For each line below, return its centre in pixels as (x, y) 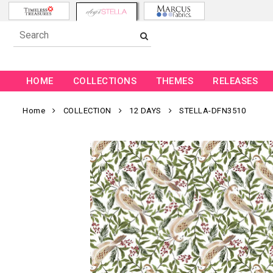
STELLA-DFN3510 (212, 111)
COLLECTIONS (105, 81)
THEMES (175, 81)
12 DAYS (145, 111)
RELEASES (236, 81)
